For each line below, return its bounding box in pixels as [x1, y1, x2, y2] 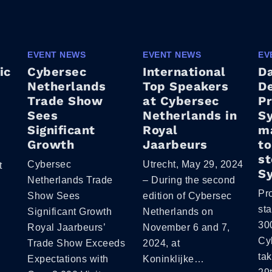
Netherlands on [143, 206, 213, 217]
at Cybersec [143, 93, 219, 108]
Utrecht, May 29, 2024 [143, 158, 243, 169]
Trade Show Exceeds [27, 237, 125, 248]
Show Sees [27, 190, 80, 201]
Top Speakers [143, 78, 228, 93]
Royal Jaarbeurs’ [27, 222, 105, 233]
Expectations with [27, 253, 109, 264]
